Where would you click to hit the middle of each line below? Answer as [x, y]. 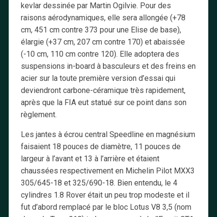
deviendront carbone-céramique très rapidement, [103, 90]
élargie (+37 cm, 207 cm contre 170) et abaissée [103, 42]
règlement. [39, 114]
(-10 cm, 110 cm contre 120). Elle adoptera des [100, 54]
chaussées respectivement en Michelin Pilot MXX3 [108, 170]
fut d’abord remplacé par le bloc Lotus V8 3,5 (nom [106, 207]
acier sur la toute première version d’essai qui [98, 78]
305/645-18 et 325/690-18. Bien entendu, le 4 [99, 183]
